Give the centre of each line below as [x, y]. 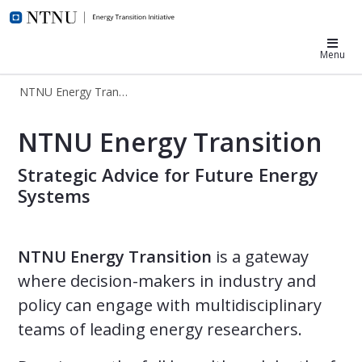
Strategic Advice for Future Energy [168, 174]
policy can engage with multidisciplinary [170, 305]
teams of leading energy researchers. [160, 329]
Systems [54, 195]
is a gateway [260, 256]
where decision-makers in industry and [167, 280]
